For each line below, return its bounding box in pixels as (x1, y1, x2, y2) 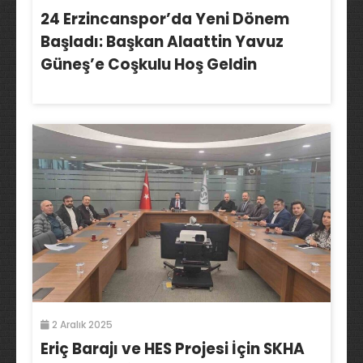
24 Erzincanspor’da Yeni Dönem (41, 7, 289, 30)
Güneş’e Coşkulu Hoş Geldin (41, 53, 257, 75)
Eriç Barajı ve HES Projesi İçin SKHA (41, 337, 305, 360)
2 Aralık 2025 (49, 317, 113, 331)
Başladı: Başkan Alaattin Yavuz (41, 30, 284, 53)
